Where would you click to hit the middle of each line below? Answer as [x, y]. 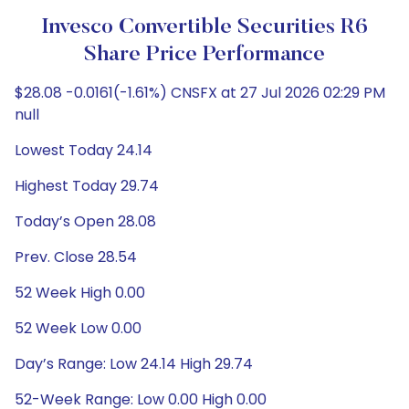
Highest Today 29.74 [87, 186]
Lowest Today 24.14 [84, 150]
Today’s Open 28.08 [85, 221]
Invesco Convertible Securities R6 [204, 27]
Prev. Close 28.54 [76, 257]
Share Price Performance [204, 55]
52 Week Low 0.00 [78, 328]
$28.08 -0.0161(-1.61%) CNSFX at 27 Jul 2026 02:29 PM [200, 93]
